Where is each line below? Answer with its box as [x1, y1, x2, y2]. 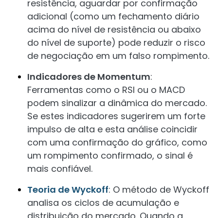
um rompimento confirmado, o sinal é [27, 149, 193, 162]
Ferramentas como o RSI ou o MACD [27, 84, 185, 96]
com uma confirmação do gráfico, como [27, 136, 207, 148]
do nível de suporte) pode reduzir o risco [27, 36, 205, 49]
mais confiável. [27, 163, 92, 175]
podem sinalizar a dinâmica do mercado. [27, 97, 207, 109]
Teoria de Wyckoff [27, 183, 109, 196]
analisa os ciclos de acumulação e [27, 197, 179, 209]
